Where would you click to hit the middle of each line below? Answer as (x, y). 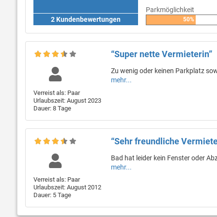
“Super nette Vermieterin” (161, 54)
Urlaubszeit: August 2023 (67, 100)
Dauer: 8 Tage (52, 108)
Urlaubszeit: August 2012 (67, 187)
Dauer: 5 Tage (52, 195)
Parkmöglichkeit (170, 10)
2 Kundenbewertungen (85, 20)
